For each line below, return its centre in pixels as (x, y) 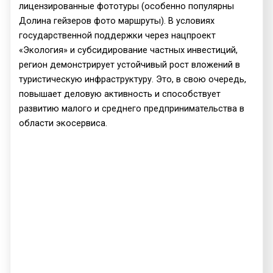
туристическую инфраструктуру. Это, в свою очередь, (133, 79)
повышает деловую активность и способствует (120, 94)
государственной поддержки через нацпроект (118, 35)
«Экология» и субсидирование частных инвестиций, (129, 50)
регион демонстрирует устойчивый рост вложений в (130, 64)
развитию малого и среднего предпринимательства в (132, 108)
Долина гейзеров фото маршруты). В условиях (117, 20)
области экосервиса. (63, 123)
